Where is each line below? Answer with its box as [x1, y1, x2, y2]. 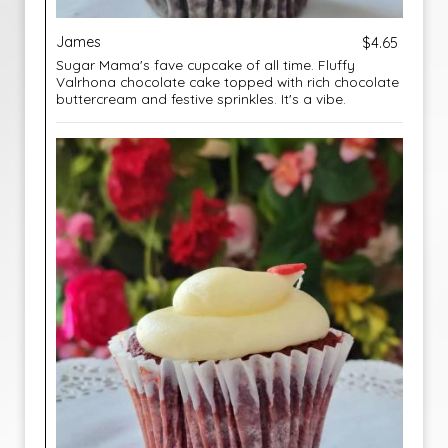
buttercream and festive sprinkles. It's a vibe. [56, 90, 346, 107]
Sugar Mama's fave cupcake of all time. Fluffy [56, 56, 355, 73]
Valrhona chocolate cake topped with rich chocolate [56, 73, 399, 90]
